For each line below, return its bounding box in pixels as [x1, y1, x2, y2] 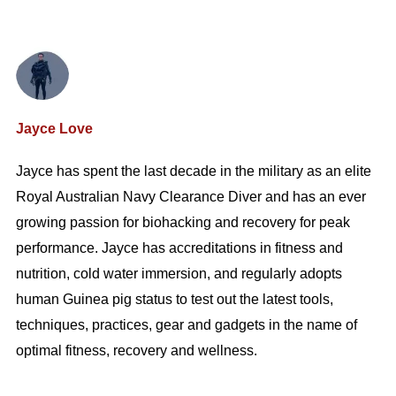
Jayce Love [15, 121, 93, 137]
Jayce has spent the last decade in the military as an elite [15, 164, 371, 179]
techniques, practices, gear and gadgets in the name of [15, 317, 357, 333]
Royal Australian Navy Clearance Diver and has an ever [15, 189, 366, 205]
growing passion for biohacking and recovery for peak [15, 215, 350, 231]
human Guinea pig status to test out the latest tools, [15, 292, 333, 308]
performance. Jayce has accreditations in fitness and [15, 240, 343, 256]
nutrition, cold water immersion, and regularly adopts [15, 266, 342, 282]
